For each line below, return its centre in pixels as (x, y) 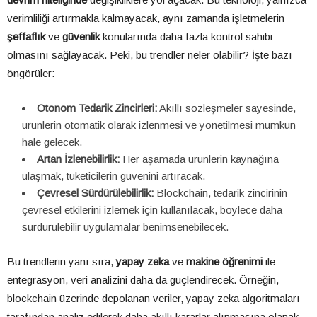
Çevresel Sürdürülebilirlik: (95, 193)
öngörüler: (31, 74)
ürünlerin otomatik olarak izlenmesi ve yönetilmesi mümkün (159, 125)
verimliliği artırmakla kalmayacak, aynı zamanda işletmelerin (146, 18)
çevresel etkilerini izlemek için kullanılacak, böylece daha (152, 210)
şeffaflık (26, 37)
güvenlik (81, 37)
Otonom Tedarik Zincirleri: (97, 108)
